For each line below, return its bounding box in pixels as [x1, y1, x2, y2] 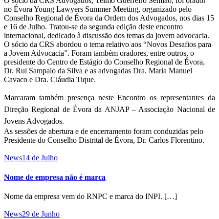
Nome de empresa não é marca [4, 173, 106, 181]
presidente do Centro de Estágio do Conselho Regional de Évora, [4, 58, 205, 66]
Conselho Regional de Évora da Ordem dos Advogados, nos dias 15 [4, 14, 214, 22]
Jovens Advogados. [4, 117, 64, 126]
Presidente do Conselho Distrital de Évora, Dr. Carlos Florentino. [4, 136, 204, 145]
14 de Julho [22, 153, 58, 162]
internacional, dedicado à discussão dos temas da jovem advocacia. [4, 31, 209, 40]
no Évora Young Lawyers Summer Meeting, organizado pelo [4, 5, 192, 14]
